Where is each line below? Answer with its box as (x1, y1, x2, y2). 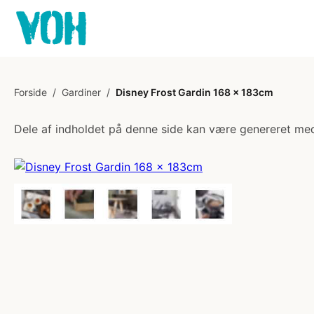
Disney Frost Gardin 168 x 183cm (116, 86, 273, 98)
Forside (14, 86, 47, 98)
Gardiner (62, 86, 101, 98)
